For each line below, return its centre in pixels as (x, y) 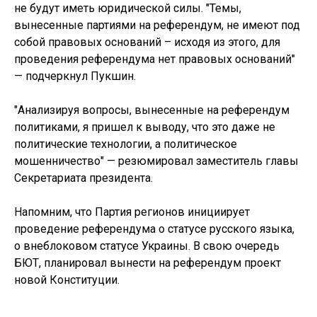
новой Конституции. (67, 280)
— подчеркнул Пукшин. (75, 76)
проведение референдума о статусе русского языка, (154, 229)
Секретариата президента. (83, 178)
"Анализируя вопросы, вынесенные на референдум (152, 110)
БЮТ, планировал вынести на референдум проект (148, 263)
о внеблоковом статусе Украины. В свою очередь (147, 246)
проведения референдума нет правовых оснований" (155, 59)
